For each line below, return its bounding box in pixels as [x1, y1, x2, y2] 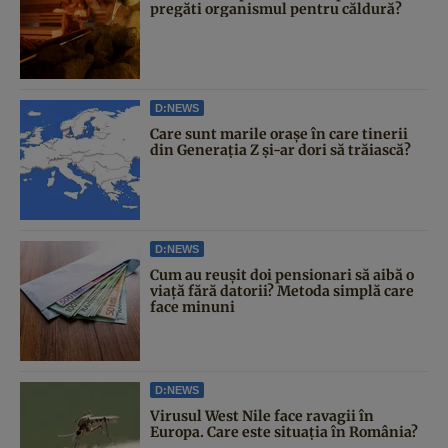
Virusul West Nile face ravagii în [150, 406, 374, 425]
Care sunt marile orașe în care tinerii [150, 124, 408, 143]
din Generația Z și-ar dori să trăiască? [150, 140, 411, 159]
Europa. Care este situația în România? [150, 422, 418, 441]
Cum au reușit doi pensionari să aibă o [150, 265, 414, 284]
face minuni [150, 297, 235, 316]
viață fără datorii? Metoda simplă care [150, 281, 414, 300]
